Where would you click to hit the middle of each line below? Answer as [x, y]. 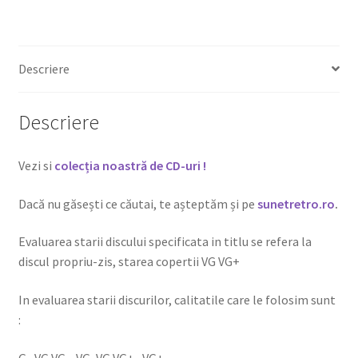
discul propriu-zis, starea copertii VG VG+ [129, 262]
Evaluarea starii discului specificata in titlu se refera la [165, 242]
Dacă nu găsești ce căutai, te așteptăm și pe [137, 203]
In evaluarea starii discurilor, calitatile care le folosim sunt [177, 299]
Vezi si [36, 166]
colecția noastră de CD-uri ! [130, 166]
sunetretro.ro [296, 203]
